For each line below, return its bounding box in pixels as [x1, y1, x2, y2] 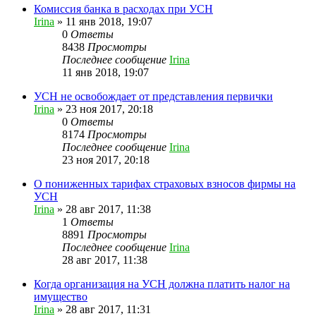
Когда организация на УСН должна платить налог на [34, 277, 290, 290]
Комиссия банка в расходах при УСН [34, 2, 213, 15]
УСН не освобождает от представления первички [34, 90, 273, 102]
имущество [34, 290, 87, 303]
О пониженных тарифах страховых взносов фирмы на [34, 177, 296, 190]
